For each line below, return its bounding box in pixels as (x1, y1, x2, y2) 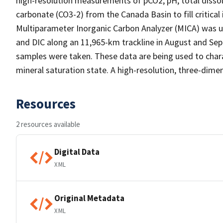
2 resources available (16, 119, 80, 129)
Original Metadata (54, 192, 124, 204)
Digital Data (54, 146, 100, 157)
